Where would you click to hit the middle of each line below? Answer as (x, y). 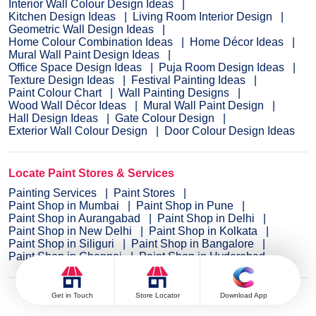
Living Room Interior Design (204, 17)
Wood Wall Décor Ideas (69, 106)
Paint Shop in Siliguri (63, 244)
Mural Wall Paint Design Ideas (85, 55)
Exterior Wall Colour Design (79, 131)
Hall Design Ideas (55, 119)
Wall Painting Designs (175, 93)
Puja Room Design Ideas (223, 68)
